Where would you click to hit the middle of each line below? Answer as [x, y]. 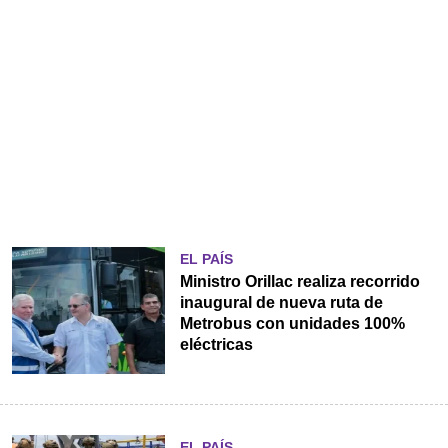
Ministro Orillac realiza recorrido [299, 281]
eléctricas [216, 344]
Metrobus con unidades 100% [292, 323]
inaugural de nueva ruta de [281, 302]
